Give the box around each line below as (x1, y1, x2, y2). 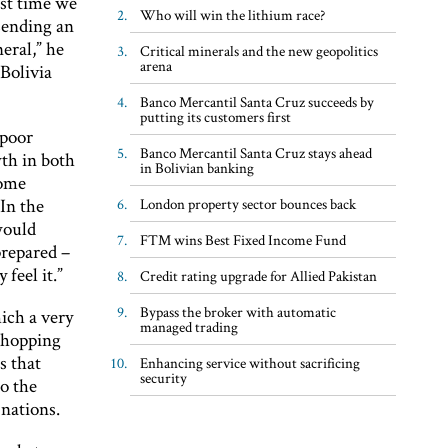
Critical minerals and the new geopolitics (139, 40, 378, 60)
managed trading (139, 316, 238, 336)
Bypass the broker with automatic (139, 301, 336, 321)
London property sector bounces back (139, 193, 356, 213)
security (139, 367, 187, 387)
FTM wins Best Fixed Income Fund (139, 229, 346, 249)
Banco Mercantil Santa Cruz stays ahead (139, 142, 372, 162)
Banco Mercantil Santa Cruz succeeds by (139, 91, 374, 111)
